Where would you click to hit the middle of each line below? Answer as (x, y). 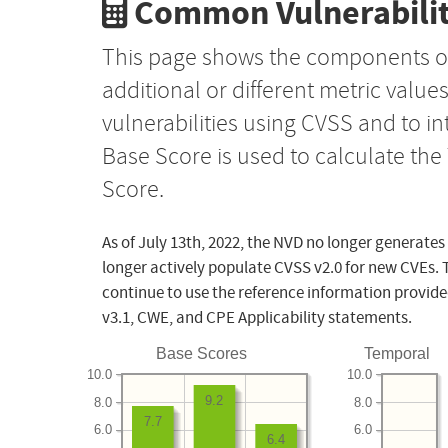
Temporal (396, 354)
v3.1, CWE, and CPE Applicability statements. (257, 318)
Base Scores (202, 354)
